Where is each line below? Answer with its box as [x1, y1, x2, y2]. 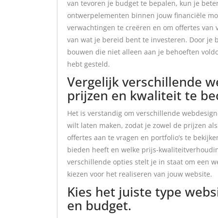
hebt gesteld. [67, 59, 110, 69]
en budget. [67, 196, 131, 214]
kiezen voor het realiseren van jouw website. [67, 169, 212, 179]
